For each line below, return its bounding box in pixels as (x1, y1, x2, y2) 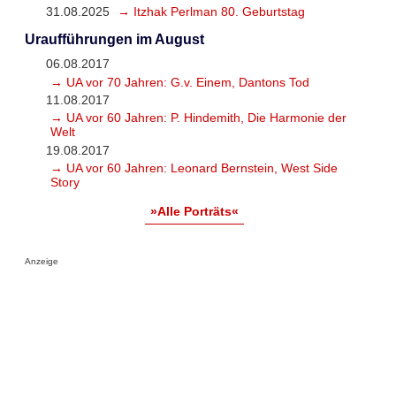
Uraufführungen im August (24, 32, 204, 48)
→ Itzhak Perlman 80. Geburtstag (117, 4, 305, 19)
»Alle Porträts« (149, 204, 239, 219)
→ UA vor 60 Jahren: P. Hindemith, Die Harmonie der (49, 110, 346, 126)
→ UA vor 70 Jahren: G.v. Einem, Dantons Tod (49, 74, 309, 89)
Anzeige (24, 255, 58, 266)
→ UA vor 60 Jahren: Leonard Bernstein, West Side (49, 160, 338, 175)
